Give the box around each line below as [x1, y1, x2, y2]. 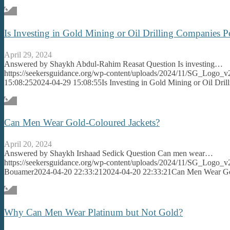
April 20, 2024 [4, 139, 52, 148]
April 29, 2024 [4, 50, 52, 59]
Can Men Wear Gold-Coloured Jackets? [4, 117, 160, 128]
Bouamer [4, 167, 34, 176]
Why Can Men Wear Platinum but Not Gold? [4, 206, 183, 218]
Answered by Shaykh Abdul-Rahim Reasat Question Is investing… [4, 59, 223, 68]
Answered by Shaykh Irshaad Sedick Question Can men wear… [4, 148, 213, 158]
